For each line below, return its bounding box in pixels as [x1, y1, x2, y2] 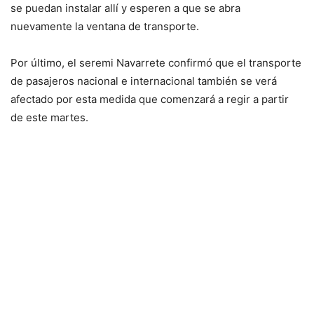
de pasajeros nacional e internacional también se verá [11, 74, 277, 88]
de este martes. [11, 111, 91, 125]
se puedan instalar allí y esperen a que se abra [11, 1, 240, 15]
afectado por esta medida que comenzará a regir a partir [11, 93, 289, 107]
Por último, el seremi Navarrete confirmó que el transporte [11, 56, 301, 70]
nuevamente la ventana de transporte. [11, 20, 199, 34]
